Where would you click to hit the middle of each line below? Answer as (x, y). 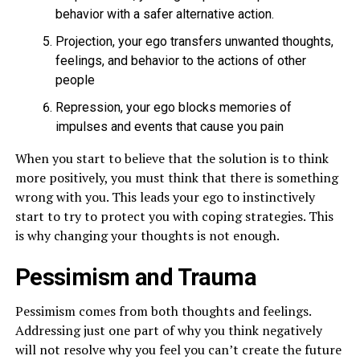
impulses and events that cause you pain (169, 126)
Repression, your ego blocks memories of (173, 107)
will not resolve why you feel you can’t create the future (178, 349)
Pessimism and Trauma (136, 277)
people (75, 80)
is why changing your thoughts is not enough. (147, 235)
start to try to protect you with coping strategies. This (174, 216)
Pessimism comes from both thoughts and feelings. (163, 311)
